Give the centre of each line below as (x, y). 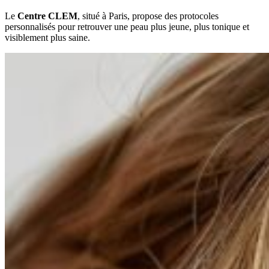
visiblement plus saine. (47, 37)
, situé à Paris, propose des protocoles (148, 16)
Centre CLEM (47, 16)
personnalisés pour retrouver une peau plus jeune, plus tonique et (127, 26)
